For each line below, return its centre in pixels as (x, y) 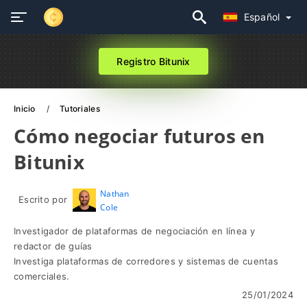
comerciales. (42, 276)
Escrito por (43, 199)
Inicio (26, 109)
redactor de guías (53, 246)
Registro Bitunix (153, 61)
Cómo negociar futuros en (139, 136)
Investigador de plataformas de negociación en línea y (134, 231)
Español (263, 17)
